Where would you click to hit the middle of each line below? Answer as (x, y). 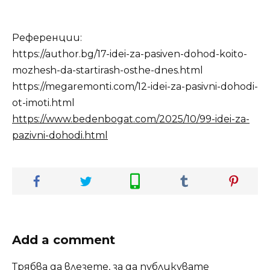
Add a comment (64, 240)
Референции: (47, 38)
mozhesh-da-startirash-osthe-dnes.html (108, 71)
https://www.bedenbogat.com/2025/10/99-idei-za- (131, 119)
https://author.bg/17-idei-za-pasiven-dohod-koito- (130, 54)
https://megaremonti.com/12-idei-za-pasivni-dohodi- (135, 87)
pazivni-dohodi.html (60, 136)
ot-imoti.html (43, 103)
